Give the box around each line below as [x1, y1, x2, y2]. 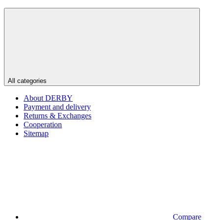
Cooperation [24, 120, 62, 129]
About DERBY [24, 94, 73, 103]
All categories [8, 77, 47, 85]
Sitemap [24, 129, 49, 138]
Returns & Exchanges [24, 111, 91, 120]
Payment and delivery [24, 103, 91, 111]
